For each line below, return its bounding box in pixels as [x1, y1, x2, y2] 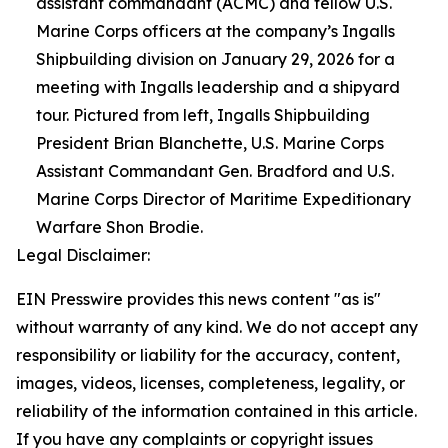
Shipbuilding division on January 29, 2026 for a [36, 49, 395, 70]
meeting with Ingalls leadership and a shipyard [36, 77, 400, 98]
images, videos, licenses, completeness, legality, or [16, 373, 405, 394]
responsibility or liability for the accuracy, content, [16, 345, 400, 366]
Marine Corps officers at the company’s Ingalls [36, 21, 395, 42]
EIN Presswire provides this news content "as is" [16, 289, 381, 310]
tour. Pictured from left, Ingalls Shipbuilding [36, 105, 370, 126]
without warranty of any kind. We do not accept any [16, 317, 418, 338]
